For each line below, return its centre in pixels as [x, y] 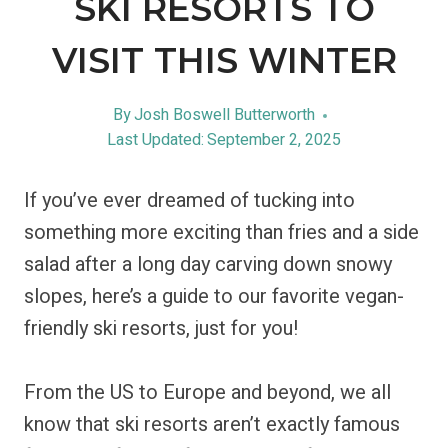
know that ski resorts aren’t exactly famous [212, 424]
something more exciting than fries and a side [221, 232]
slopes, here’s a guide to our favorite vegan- [214, 296]
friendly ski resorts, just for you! [161, 328]
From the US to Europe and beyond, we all [207, 392]
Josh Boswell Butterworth [225, 115]
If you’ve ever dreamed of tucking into [189, 200]
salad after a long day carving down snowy [208, 264]
